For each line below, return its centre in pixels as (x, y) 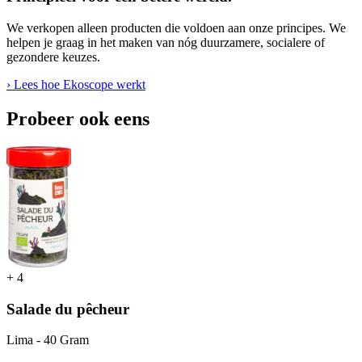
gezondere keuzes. (53, 57)
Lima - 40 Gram (48, 340)
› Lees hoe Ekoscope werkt (76, 85)
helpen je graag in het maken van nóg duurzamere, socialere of (166, 43)
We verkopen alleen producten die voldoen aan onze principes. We (176, 28)
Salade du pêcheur (68, 309)
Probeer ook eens (78, 118)
